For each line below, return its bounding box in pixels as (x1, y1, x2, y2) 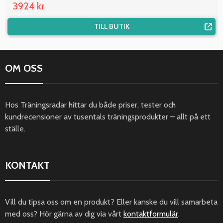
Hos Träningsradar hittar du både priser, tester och (5, 100, 176, 110)
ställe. (5, 123, 25, 133)
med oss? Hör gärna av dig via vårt (5, 209, 123, 219)
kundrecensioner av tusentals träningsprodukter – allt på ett (5, 111, 211, 121)
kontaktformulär (123, 209, 178, 219)
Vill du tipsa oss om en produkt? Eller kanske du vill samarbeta (5, 197, 218, 207)
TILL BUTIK (94, 21, 129, 31)
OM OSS (5, 62, 43, 74)
